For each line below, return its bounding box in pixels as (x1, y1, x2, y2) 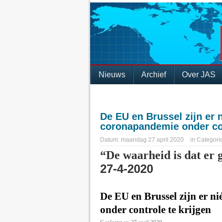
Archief (141, 70, 166, 79)
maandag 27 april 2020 (121, 136, 185, 143)
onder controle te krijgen (100, 204, 211, 216)
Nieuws (99, 70, 125, 79)
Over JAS (182, 70, 216, 79)
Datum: (100, 136, 121, 143)
